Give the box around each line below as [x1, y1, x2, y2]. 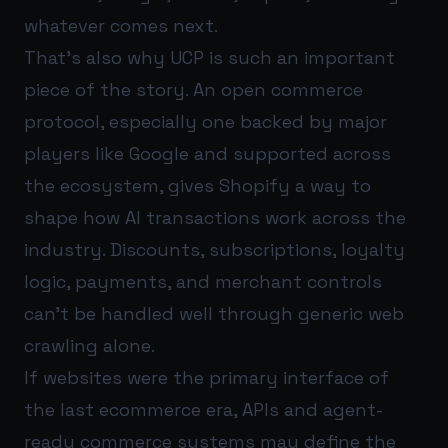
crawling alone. [24, 334, 155, 358]
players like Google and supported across [24, 142, 391, 166]
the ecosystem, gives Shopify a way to [24, 174, 371, 198]
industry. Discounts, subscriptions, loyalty [24, 238, 405, 262]
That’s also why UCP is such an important [24, 46, 395, 70]
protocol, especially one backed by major [24, 110, 387, 134]
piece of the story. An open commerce [24, 78, 363, 102]
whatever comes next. [24, 14, 218, 38]
